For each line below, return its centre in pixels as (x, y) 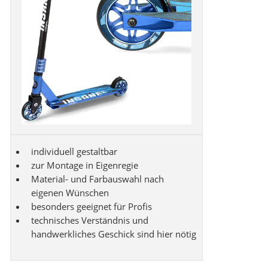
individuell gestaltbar (74, 152)
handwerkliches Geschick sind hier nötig (114, 234)
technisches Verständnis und (90, 220)
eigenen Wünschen (70, 193)
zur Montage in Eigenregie (85, 165)
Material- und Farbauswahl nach (98, 179)
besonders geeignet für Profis (92, 207)
